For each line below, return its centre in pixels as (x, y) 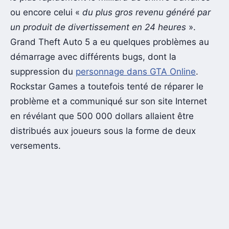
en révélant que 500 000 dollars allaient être (102, 116)
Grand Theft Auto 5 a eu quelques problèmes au (110, 42)
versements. (36, 146)
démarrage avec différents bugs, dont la (93, 57)
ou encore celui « (45, 13)
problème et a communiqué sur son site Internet (109, 101)
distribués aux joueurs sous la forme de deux (103, 131)
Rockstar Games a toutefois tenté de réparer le (107, 87)
